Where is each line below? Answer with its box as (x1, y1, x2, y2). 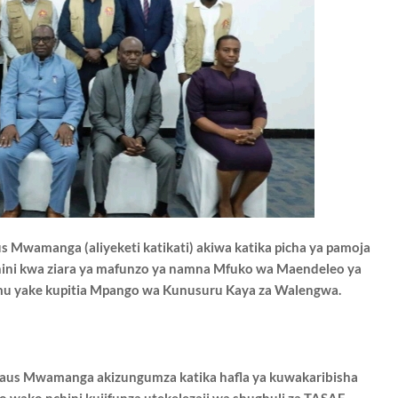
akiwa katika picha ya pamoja (196, 239, 370, 255)
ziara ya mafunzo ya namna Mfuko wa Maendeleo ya (46, 260, 362, 276)
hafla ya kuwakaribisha (219, 369, 358, 385)
